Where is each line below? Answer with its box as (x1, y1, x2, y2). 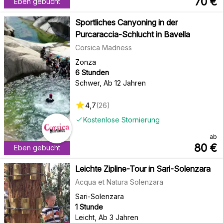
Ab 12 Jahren (103, 78, 146, 87)
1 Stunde (75, 202, 103, 211)
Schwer (75, 78, 100, 87)
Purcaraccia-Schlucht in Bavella (75, 29, 190, 39)
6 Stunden (75, 68, 109, 77)
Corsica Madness (75, 43, 132, 52)
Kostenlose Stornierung (83, 115, 160, 124)
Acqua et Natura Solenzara (75, 177, 163, 186)
